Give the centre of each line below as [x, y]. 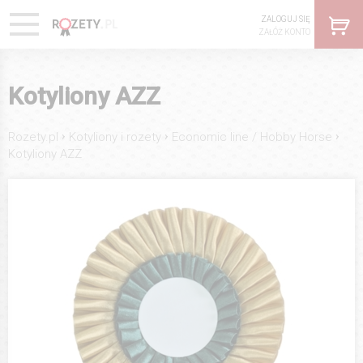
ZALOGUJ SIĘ [286, 19]
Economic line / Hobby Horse [252, 137]
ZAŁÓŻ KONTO [284, 32]
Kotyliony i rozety [115, 137]
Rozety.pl [33, 137]
